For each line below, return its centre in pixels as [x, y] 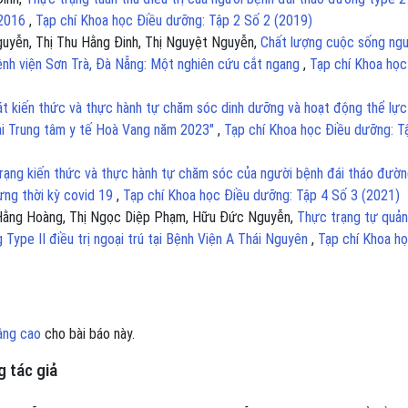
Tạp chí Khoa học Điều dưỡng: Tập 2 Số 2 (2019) [174, 20]
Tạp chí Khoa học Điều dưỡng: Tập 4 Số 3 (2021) [261, 195]
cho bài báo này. [88, 333]
